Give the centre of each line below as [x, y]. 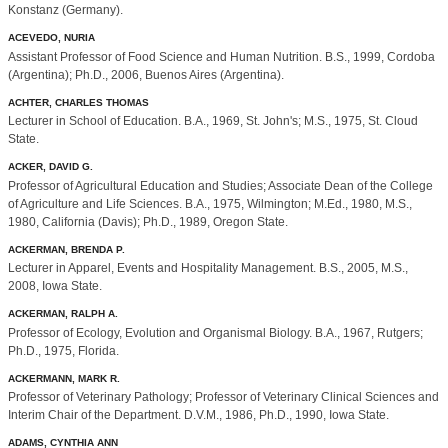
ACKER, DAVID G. [50, 167]
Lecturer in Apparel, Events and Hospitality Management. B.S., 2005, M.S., [208, 268]
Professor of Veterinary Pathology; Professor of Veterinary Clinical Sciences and [223, 397]
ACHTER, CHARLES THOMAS [78, 102]
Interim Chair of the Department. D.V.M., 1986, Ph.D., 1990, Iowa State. [198, 415]
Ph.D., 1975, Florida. [63, 350]
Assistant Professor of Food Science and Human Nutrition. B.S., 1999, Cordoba [221, 56]
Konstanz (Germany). [65, 10]
